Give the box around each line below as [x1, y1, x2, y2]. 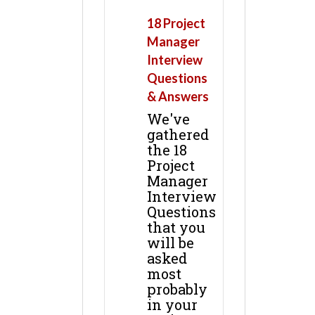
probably [147, 280, 207, 299]
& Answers [147, 89, 209, 105]
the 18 [147, 141, 187, 160]
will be [147, 233, 194, 252]
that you [147, 218, 205, 237]
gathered [147, 125, 209, 144]
